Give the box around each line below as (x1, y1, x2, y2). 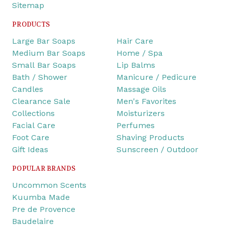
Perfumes (117, 121, 155, 131)
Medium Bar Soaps (12, 48, 85, 58)
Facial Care (12, 121, 55, 131)
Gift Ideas (12, 145, 48, 155)
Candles (12, 84, 43, 94)
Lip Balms (117, 60, 155, 70)
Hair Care (117, 36, 153, 46)
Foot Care (12, 133, 49, 143)
